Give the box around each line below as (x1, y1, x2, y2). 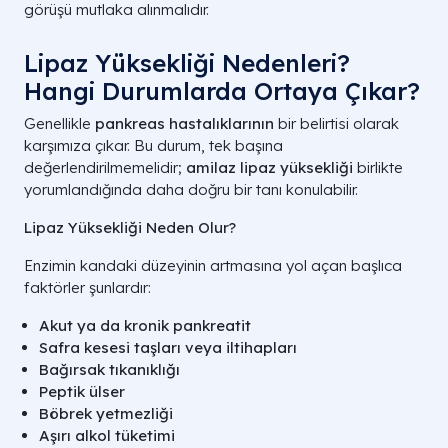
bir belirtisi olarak (274, 114, 399, 134)
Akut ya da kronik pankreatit (39, 316, 251, 336)
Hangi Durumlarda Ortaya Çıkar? (24, 76, 420, 107)
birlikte (353, 158, 403, 178)
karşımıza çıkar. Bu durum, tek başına (24, 136, 283, 156)
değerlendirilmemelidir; (24, 158, 186, 178)
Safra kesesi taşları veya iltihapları (39, 338, 297, 358)
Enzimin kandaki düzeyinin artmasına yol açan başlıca (24, 256, 402, 276)
